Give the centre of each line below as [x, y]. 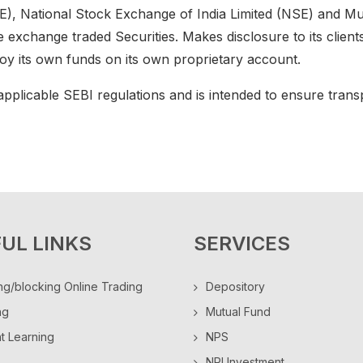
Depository [235, 286]
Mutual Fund [238, 312]
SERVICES [242, 243]
